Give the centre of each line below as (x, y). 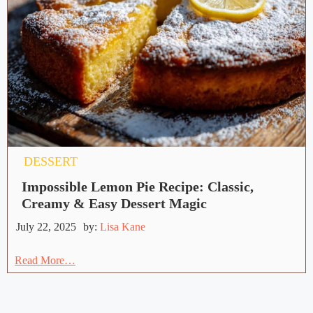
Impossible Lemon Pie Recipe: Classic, (138, 187)
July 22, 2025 (46, 227)
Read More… (45, 261)
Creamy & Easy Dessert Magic (114, 204)
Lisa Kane (123, 227)
